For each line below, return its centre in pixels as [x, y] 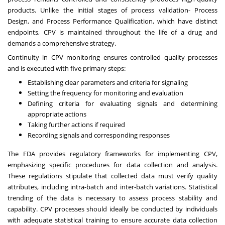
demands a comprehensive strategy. [62, 43]
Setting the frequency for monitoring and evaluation [105, 93]
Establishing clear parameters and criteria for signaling [108, 82]
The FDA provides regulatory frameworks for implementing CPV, [113, 153]
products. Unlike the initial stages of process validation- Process [113, 10]
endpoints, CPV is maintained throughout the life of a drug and [113, 32]
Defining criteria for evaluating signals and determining [123, 103]
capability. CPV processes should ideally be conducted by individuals [113, 209]
